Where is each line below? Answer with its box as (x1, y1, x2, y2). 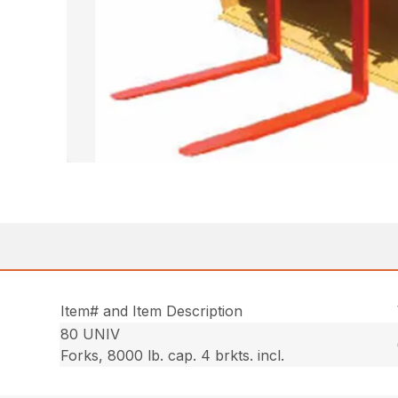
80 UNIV (60, 325, 121, 344)
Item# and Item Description (60, 302, 243, 321)
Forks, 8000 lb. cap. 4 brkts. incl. (60, 346, 285, 365)
